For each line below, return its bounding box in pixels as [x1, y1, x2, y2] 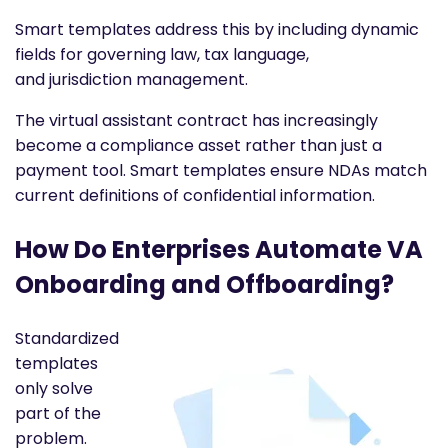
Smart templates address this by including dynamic [15, 17, 419, 41]
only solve [15, 376, 93, 400]
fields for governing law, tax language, [15, 42, 309, 66]
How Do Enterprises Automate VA [15, 232, 423, 266]
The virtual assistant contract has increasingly [15, 108, 378, 132]
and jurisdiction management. [15, 67, 248, 91]
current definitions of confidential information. [15, 183, 375, 207]
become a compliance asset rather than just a [15, 133, 382, 157]
